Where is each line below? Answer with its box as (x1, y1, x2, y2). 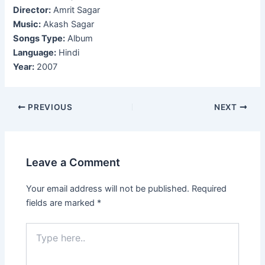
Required (192, 183, 227, 194)
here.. (25, 234, 48, 245)
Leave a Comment (26, 155, 121, 169)
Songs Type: (13, 33, 66, 44)
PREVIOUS (25, 102, 73, 112)
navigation (4, 115, 46, 127)
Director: (13, 5, 51, 16)
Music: (13, 19, 41, 30)
